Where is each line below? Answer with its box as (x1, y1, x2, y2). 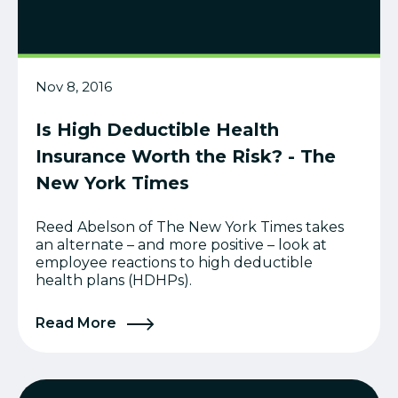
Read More (36, 314, 120, 332)
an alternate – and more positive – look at (36, 236, 327, 254)
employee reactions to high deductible (36, 254, 313, 272)
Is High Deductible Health (36, 119, 279, 141)
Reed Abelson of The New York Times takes (36, 219, 344, 236)
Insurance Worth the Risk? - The (36, 146, 336, 168)
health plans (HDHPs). (36, 272, 192, 290)
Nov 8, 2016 (36, 78, 112, 96)
